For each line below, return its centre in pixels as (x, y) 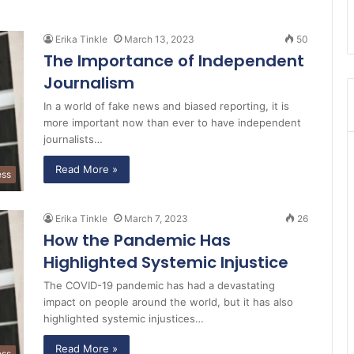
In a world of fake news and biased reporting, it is (166, 106)
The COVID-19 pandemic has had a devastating (159, 286)
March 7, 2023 (156, 219)
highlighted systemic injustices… (124, 319)
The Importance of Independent (174, 61)
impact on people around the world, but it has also (168, 302)
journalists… (73, 139)
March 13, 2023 (159, 39)
